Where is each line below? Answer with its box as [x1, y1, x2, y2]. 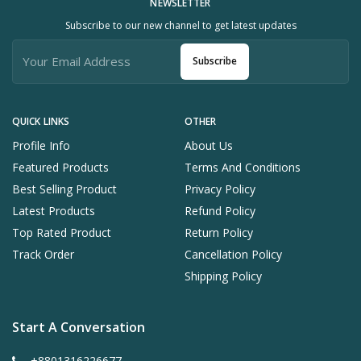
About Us [185, 137, 233, 153]
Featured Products [12, 159, 109, 175]
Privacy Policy [185, 180, 255, 197]
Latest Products [12, 202, 95, 218]
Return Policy [185, 224, 253, 240]
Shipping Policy [185, 268, 262, 284]
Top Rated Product [12, 224, 111, 240]
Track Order [12, 246, 74, 262]
